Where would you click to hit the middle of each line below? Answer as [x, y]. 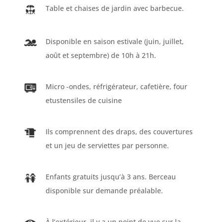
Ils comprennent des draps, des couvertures [119, 131]
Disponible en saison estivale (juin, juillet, [114, 41]
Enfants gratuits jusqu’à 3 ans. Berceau [111, 176]
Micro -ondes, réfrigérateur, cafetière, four [116, 86]
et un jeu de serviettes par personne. [107, 145]
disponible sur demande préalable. [104, 190]
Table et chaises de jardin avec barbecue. [114, 8]
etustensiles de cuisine [83, 100]
